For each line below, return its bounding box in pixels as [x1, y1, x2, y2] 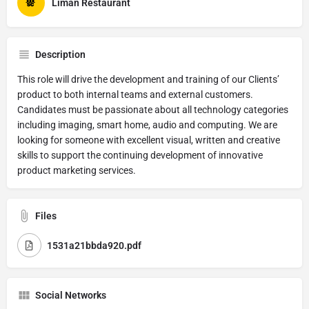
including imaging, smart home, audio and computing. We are [17, 119, 277, 130]
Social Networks [35, 290, 106, 301]
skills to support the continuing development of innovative [17, 150, 263, 161]
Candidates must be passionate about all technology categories [17, 104, 288, 115]
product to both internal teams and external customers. [17, 89, 253, 100]
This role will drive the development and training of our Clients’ [17, 74, 279, 85]
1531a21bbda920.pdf [47, 239, 141, 251]
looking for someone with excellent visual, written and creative [17, 134, 280, 146]
